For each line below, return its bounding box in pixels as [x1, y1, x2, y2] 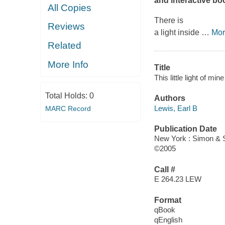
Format [154, 195, 181, 204]
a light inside [154, 28, 201, 37]
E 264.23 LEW [154, 175, 201, 184]
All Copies [48, 2, 92, 13]
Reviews [48, 21, 85, 32]
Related [48, 40, 82, 51]
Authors [154, 94, 185, 103]
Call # [154, 165, 175, 174]
